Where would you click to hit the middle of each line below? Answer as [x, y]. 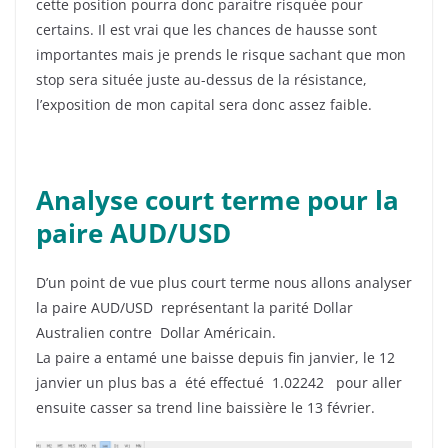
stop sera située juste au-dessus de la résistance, [201, 80]
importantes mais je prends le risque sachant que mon [221, 55]
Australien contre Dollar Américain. [156, 333]
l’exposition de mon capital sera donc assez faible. [204, 105]
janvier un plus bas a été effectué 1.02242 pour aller [219, 383]
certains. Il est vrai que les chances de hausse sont [206, 30]
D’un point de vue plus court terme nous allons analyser [224, 283]
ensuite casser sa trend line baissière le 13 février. [205, 408]
